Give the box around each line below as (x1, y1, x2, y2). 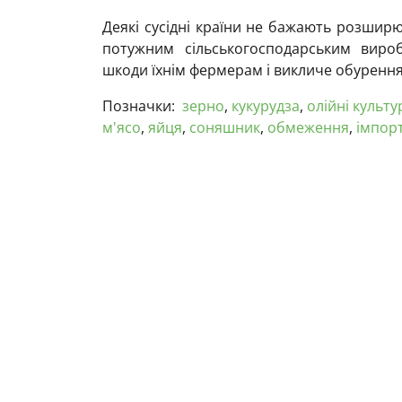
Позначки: (102, 95, 175, 116)
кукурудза (232, 95, 300, 116)
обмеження (267, 117, 349, 137)
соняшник (189, 117, 260, 137)
